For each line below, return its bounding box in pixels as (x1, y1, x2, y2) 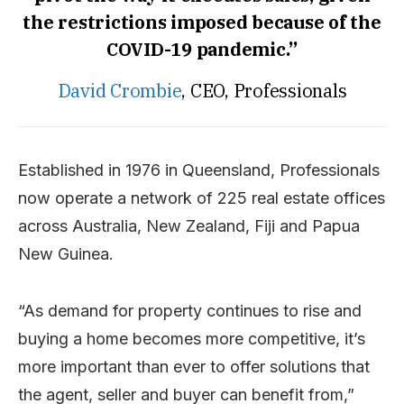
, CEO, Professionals (181, 78, 347, 103)
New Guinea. (18, 243, 114, 263)
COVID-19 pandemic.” (106, 36, 298, 61)
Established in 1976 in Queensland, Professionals (18, 160, 380, 179)
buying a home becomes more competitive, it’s (18, 328, 365, 348)
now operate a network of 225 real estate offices (18, 188, 385, 207)
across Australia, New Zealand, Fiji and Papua (18, 216, 360, 235)
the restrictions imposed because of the (23, 9, 381, 34)
